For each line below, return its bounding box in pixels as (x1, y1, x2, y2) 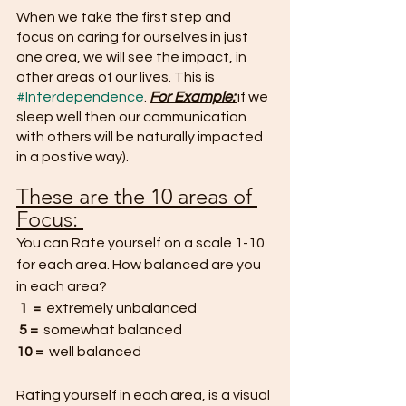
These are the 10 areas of (16, 183, 257, 209)
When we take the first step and (16, 10, 234, 24)
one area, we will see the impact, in (16, 50, 249, 64)
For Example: (150, 90, 235, 104)
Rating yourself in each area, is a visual (16, 388, 273, 402)
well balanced (49, 344, 141, 359)
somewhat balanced (38, 323, 182, 337)
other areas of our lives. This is (16, 70, 217, 84)
